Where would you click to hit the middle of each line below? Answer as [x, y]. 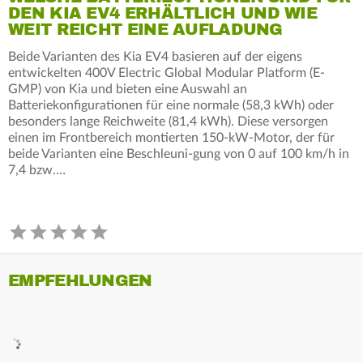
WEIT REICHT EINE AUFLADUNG [145, 29]
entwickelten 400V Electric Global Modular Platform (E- [167, 73]
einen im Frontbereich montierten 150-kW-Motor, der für [171, 137]
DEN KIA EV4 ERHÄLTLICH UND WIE [162, 13]
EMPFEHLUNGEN [80, 280]
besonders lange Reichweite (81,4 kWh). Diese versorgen [168, 121]
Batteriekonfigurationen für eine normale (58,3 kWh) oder [171, 105]
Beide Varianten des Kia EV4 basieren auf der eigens [155, 56]
